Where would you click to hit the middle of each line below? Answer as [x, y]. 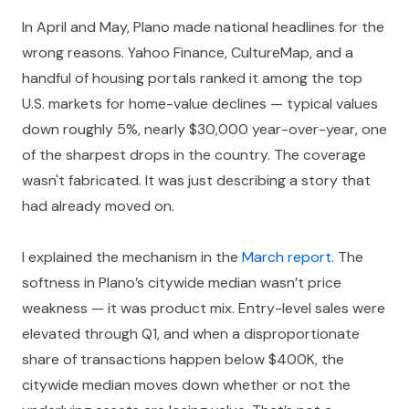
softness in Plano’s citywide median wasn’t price [182, 283]
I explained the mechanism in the [132, 257]
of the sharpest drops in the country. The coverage [194, 155]
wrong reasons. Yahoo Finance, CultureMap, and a [188, 52]
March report [287, 257]
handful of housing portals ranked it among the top [192, 78]
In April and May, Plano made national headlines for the [203, 27]
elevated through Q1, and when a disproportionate [191, 334]
